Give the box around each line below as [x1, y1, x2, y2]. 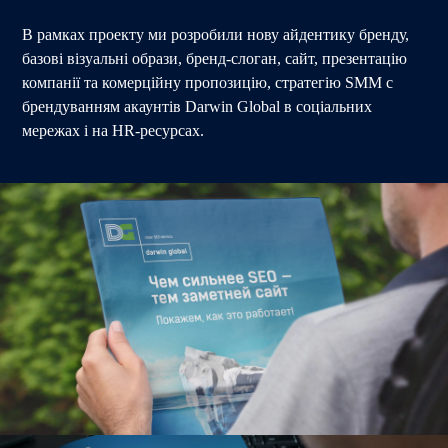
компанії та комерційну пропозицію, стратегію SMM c [22, 73, 394, 91]
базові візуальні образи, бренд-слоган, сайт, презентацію [22, 49, 408, 67]
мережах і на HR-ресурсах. [22, 121, 205, 139]
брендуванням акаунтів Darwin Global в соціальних [22, 97, 373, 115]
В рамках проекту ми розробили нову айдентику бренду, [22, 25, 410, 43]
